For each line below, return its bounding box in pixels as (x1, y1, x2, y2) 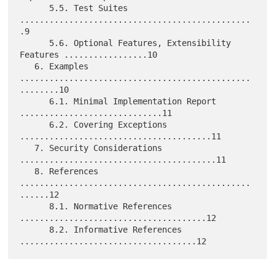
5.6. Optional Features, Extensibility (20, 37, 50, 48)
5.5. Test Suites (20, 2, 50, 13)
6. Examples (20, 61, 35, 71)
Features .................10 (20, 49, 158, 60)
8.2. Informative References (20, 224, 50, 234)
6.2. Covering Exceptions (20, 119, 50, 130)
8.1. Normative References (20, 201, 50, 211)
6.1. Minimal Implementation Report (20, 96, 50, 106)
